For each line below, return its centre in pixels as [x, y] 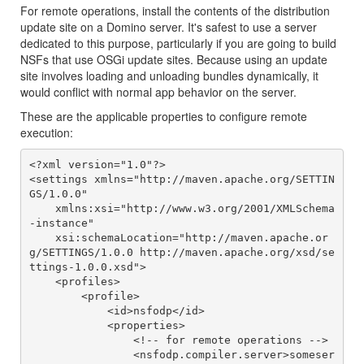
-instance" [61, 223]
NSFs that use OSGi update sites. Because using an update [174, 60]
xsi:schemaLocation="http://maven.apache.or [42, 237]
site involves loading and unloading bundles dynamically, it [169, 76]
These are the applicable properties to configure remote [164, 117]
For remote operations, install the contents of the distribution [175, 11]
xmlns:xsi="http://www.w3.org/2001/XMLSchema [42, 208]
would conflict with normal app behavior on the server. [158, 92]
